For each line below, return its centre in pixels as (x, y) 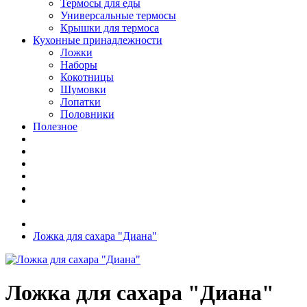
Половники (87, 114)
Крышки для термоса (110, 27)
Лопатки (81, 101)
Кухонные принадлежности (98, 40)
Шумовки (83, 89)
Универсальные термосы (118, 15)
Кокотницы (87, 77)
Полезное (55, 126)
